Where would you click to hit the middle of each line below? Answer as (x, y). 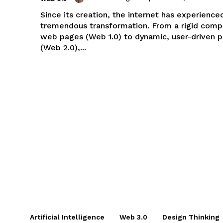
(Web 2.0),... (63, 47)
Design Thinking (191, 217)
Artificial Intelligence (67, 217)
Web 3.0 (133, 217)
